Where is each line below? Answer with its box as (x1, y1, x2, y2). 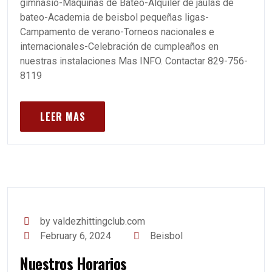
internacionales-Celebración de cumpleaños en (20, 41, 219, 52)
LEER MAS (40, 109, 86, 124)
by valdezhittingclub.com (40, 216, 146, 227)
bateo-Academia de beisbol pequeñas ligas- (20, 12, 209, 23)
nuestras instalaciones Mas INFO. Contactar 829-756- (20, 55, 248, 67)
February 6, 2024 (40, 230, 112, 242)
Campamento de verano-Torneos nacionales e (20, 26, 214, 38)
